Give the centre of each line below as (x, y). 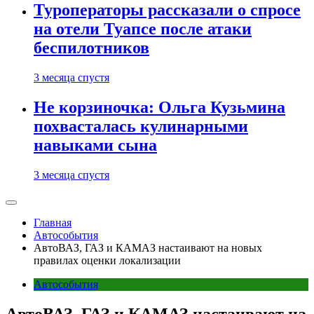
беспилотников (91, 48)
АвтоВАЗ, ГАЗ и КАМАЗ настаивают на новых (148, 248)
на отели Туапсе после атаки (143, 29)
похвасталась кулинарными (141, 127)
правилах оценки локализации (107, 261)
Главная (53, 223)
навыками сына (95, 145)
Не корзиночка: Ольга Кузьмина (159, 108)
